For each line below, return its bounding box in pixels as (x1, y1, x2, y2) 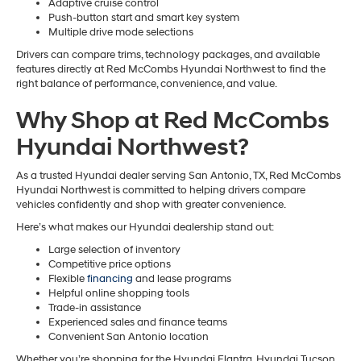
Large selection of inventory (48, 243, 180, 257)
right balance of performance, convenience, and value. (16, 77, 277, 91)
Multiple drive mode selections (48, 26, 193, 39)
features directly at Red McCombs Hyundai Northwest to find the (16, 63, 326, 77)
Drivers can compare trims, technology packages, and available (16, 48, 320, 62)
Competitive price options (48, 258, 171, 272)
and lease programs (133, 272, 231, 286)
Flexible (48, 272, 87, 286)
